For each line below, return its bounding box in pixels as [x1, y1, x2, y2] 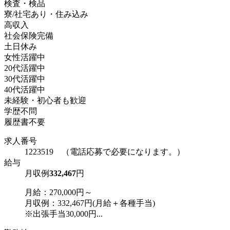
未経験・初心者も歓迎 [4, 95, 86, 105]
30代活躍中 [4, 74, 45, 83]
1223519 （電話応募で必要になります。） [25, 147, 185, 156]
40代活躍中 [4, 85, 45, 94]
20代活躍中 [4, 63, 45, 72]
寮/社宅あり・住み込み [4, 9, 88, 18]
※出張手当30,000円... [25, 209, 103, 218]
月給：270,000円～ [25, 187, 92, 197]
